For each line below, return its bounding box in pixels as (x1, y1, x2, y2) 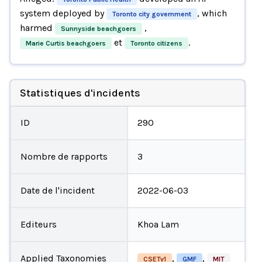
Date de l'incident (20, 184, 95, 196)
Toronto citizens (130, 39, 182, 47)
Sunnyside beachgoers (60, 24, 136, 33)
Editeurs (20, 218, 57, 230)
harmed (19, 22, 55, 33)
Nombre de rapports (20, 150, 108, 162)
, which (196, 7, 227, 19)
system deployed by (19, 7, 106, 19)
